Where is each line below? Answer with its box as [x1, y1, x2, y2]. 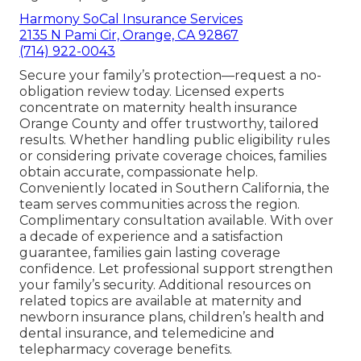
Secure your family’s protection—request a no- [19, 67, 322, 83]
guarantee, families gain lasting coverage [19, 244, 280, 260]
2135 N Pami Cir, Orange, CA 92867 [19, 27, 239, 43]
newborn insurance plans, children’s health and [19, 309, 325, 325]
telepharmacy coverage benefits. [19, 341, 232, 357]
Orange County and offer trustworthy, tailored [19, 115, 319, 131]
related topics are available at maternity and [19, 293, 302, 309]
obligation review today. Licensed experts [19, 83, 284, 99]
